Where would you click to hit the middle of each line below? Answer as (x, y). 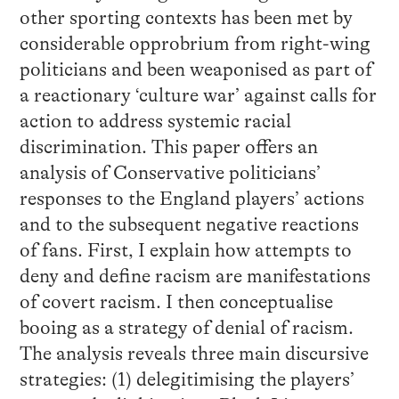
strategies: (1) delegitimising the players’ (187, 380)
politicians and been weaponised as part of (195, 70)
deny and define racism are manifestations (195, 277)
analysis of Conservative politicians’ (170, 173)
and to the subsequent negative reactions (189, 225)
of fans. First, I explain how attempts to (185, 251)
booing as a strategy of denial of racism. (186, 328)
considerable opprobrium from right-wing (195, 44)
